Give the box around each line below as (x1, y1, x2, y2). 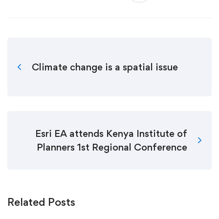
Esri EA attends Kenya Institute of (35, 128, 187, 140)
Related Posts (7, 196, 75, 209)
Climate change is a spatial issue (32, 61, 178, 73)
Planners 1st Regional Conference (37, 141, 187, 153)
